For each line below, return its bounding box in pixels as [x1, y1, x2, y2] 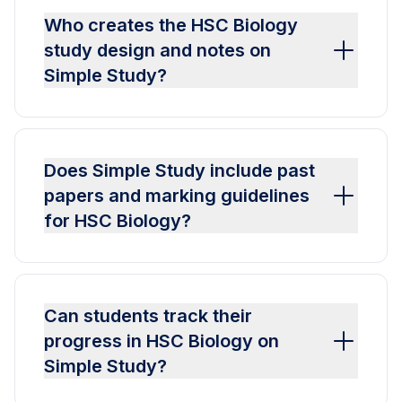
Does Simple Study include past [44, 160, 315, 182]
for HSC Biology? [44, 210, 191, 232]
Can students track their [44, 305, 252, 328]
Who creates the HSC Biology [44, 14, 298, 37]
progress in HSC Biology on [44, 330, 279, 353]
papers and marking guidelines [44, 185, 310, 207]
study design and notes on [44, 39, 271, 62]
